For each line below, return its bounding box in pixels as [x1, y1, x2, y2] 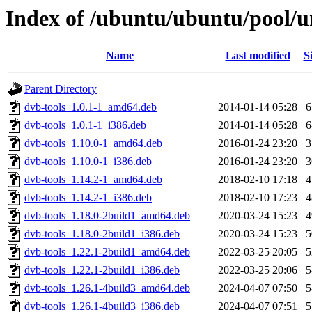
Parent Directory [24, 83, 97, 95]
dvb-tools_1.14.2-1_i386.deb [24, 192, 152, 204]
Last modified [225, 49, 290, 62]
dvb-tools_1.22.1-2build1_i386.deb [24, 264, 180, 276]
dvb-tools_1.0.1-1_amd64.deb [24, 101, 157, 114]
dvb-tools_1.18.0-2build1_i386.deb [24, 228, 180, 240]
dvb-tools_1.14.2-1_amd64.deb [24, 173, 162, 186]
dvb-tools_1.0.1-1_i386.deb [24, 119, 146, 132]
